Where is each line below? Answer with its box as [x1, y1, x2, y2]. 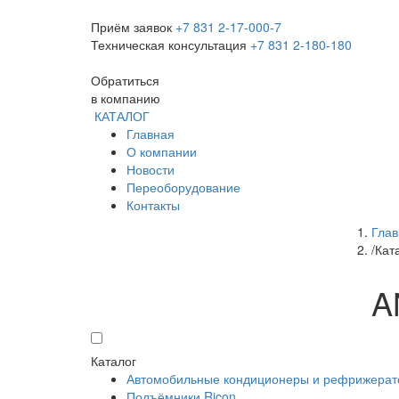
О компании [126, 142, 197, 160]
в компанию [91, 89, 160, 107]
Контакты [126, 196, 180, 214]
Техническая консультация [91, 36, 247, 53]
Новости [126, 160, 175, 178]
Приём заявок [91, 18, 172, 36]
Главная [126, 125, 175, 142]
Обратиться [91, 71, 159, 89]
